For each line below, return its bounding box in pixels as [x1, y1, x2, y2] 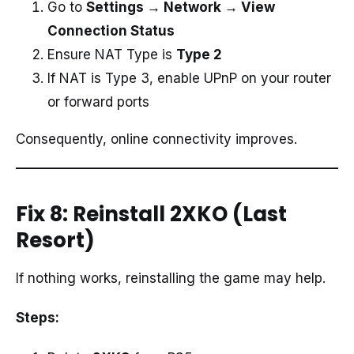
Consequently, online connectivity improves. [16, 131, 297, 148]
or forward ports [47, 94, 149, 111]
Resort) [16, 226, 95, 255]
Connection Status [47, 23, 175, 40]
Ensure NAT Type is [47, 47, 176, 63]
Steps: [16, 310, 59, 326]
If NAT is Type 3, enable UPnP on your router [47, 70, 331, 87]
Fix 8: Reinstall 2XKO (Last [16, 200, 287, 229]
